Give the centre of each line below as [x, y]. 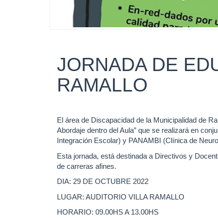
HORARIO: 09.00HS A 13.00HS [108, 212]
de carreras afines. [87, 166]
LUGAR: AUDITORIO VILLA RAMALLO [121, 197]
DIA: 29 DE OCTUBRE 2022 [103, 182]
